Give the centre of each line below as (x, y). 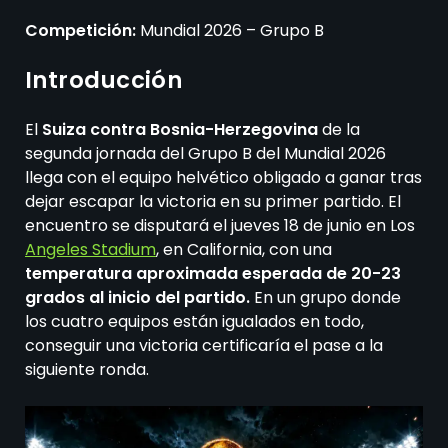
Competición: (82, 31)
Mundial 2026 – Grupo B (232, 31)
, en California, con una (244, 250)
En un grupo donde (325, 298)
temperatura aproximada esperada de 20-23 (213, 274)
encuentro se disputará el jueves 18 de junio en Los (220, 226)
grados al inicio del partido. (137, 298)
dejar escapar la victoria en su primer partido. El (213, 202)
